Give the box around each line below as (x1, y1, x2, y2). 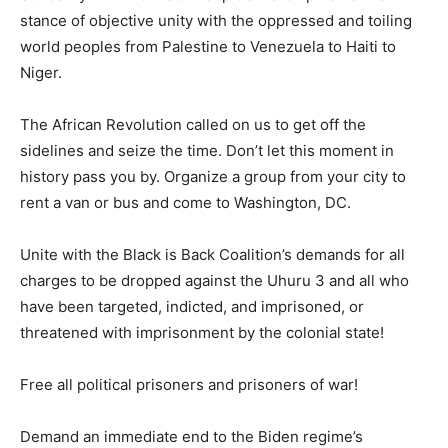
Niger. (20, 63, 62, 83)
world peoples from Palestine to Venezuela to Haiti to (20, 37, 396, 57)
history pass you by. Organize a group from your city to (20, 167, 406, 187)
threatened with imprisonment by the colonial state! (20, 323, 384, 343)
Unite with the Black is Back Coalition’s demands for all (20, 245, 405, 265)
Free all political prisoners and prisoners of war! (20, 375, 358, 395)
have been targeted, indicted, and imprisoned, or (20, 297, 364, 317)
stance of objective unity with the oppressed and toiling (20, 11, 412, 31)
